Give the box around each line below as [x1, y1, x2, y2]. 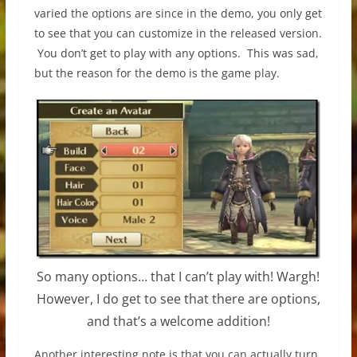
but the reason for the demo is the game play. [33, 65, 280, 80]
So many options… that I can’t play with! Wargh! [37, 268, 320, 286]
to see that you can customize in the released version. [33, 25, 322, 41]
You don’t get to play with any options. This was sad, [33, 45, 319, 61]
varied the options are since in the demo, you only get [33, 6, 322, 21]
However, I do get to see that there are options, [36, 290, 320, 308]
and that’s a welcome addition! [86, 312, 270, 331]
